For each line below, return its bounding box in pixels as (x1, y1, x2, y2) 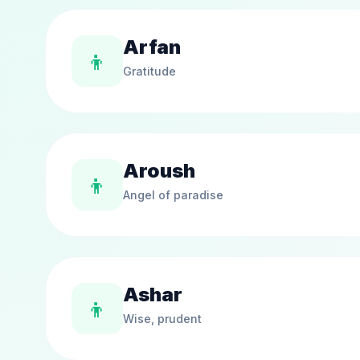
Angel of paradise (123, 188, 223, 202)
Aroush (123, 159, 195, 182)
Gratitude (123, 64, 176, 78)
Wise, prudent (123, 312, 202, 325)
